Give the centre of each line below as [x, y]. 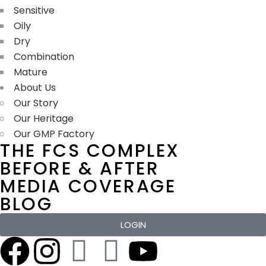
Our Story [36, 103]
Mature [31, 72]
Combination [44, 56]
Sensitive [34, 10]
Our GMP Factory [54, 134]
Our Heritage [44, 118]
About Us [35, 87]
